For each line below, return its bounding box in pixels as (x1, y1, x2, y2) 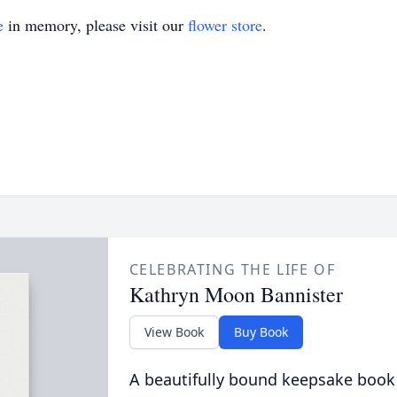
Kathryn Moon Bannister (128, 280, 343, 308)
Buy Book (233, 323, 288, 340)
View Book (144, 323, 204, 340)
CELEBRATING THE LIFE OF (128, 260, 336, 279)
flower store (188, 14, 262, 35)
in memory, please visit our (4, 14, 188, 35)
